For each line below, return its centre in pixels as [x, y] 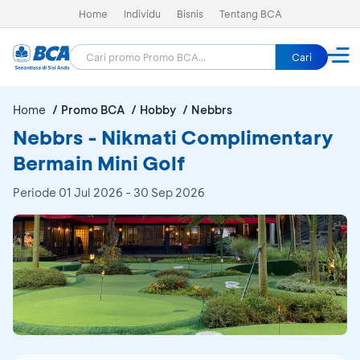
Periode [36, 192]
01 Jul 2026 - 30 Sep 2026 [132, 192]
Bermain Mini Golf [99, 163]
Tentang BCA [250, 14]
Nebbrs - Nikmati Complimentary [173, 137]
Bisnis [190, 14]
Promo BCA [93, 110]
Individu [142, 14]
